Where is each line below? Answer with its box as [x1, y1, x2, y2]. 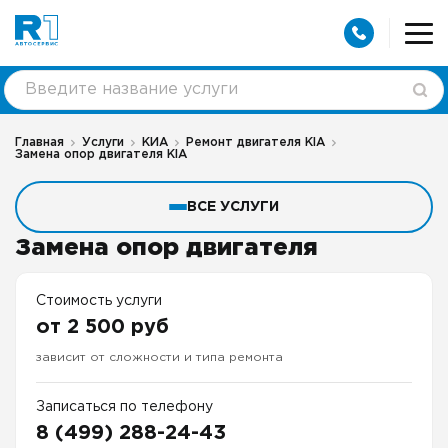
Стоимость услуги [36, 295, 162, 308]
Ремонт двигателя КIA [186, 137, 325, 149]
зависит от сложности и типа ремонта [36, 352, 283, 364]
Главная [15, 137, 64, 149]
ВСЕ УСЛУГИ [187, 201, 279, 214]
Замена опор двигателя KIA [15, 149, 187, 161]
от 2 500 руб [36, 318, 169, 337]
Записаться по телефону [36, 401, 213, 414]
